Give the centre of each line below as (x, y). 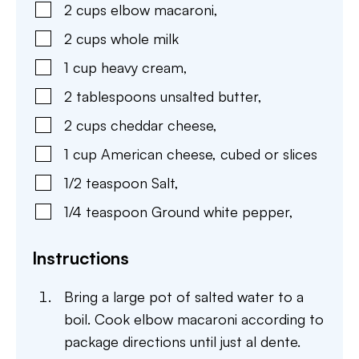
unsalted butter (209, 96)
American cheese (157, 154)
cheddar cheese (162, 125)
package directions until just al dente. (182, 341)
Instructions (81, 258)
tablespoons (116, 96)
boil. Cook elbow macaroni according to (194, 319)
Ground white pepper (220, 212)
